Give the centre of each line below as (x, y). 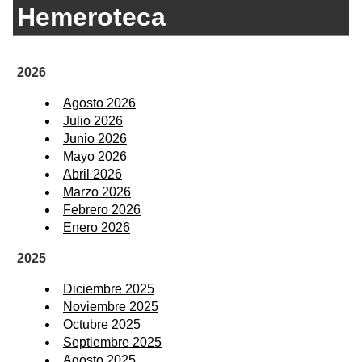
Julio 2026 (93, 120)
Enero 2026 (97, 227)
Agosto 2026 (99, 103)
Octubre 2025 (102, 324)
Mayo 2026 (95, 156)
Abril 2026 (93, 174)
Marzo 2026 (97, 192)
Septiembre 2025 (112, 342)
